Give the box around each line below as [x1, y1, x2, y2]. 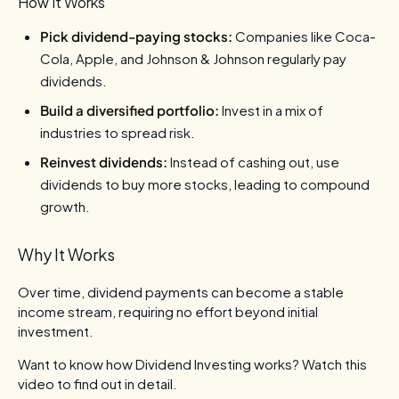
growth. [40, 198, 90, 216]
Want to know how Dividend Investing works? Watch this [18, 355, 367, 373]
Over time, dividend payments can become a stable [18, 283, 344, 301]
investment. [18, 322, 94, 340]
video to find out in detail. [18, 375, 177, 393]
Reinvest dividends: [40, 153, 167, 171]
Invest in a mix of [219, 102, 323, 119]
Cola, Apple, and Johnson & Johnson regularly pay [40, 50, 346, 68]
